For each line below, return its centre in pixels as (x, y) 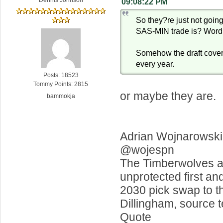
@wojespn (147, 150)
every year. (155, 64)
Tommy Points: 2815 (61, 84)
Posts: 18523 (61, 75)
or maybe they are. (168, 96)
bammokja (61, 96)
